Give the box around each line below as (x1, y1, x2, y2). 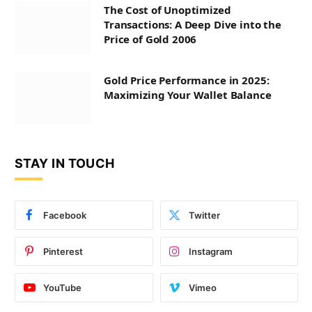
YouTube (43, 282, 81, 294)
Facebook (43, 210, 86, 221)
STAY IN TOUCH (15, 156, 115, 171)
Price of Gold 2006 (104, 32, 197, 47)
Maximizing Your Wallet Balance (104, 88, 272, 102)
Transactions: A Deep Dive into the (104, 17, 281, 32)
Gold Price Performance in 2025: (104, 73, 270, 88)
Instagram (188, 246, 233, 258)
